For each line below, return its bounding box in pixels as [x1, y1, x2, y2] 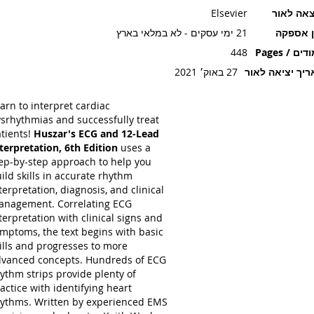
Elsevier [211, 6, 248, 20]
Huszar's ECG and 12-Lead [33, 127, 159, 140]
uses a [120, 141, 151, 154]
